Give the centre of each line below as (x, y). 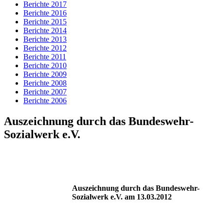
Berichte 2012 (45, 48)
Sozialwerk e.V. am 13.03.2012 (122, 197)
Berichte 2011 (45, 57)
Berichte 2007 (45, 92)
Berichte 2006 (45, 100)
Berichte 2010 (45, 65)
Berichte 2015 (45, 22)
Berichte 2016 (45, 13)
